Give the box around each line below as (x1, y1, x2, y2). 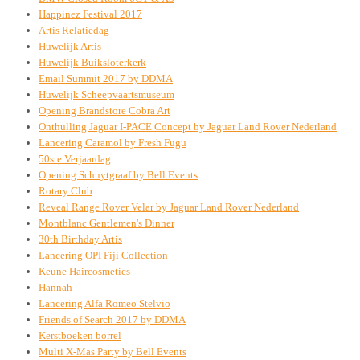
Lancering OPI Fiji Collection (39, 248, 168, 261)
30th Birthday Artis (39, 232, 122, 245)
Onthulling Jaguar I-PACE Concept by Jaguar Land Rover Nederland (39, 120, 337, 133)
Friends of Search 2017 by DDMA (39, 313, 186, 325)
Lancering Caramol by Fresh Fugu (39, 136, 186, 149)
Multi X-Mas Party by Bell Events (39, 345, 186, 358)
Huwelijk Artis (39, 39, 101, 52)
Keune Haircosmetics (39, 264, 130, 277)
